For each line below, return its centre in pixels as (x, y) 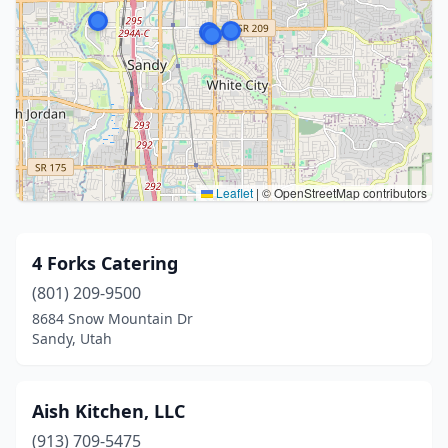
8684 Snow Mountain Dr (112, 318)
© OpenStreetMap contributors (343, 192)
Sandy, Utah (72, 338)
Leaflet (233, 192)
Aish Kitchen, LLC (108, 411)
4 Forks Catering (105, 263)
